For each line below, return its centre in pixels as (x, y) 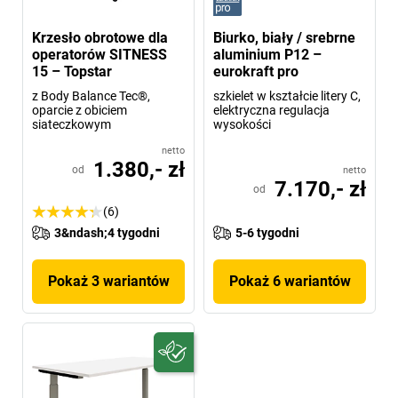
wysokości (242, 124)
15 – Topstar (72, 71)
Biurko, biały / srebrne (284, 37)
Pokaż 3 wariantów (108, 281)
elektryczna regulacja (271, 110)
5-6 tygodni (267, 232)
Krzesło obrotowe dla (100, 37)
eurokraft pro (256, 71)
